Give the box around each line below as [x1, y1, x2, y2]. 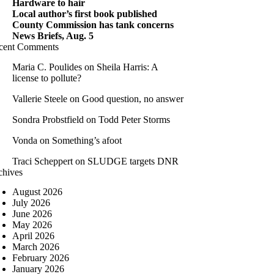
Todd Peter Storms [98, 114, 170, 125]
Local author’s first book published [12, 8, 157, 19]
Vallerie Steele [12, 93, 67, 104]
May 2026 [12, 220, 52, 231]
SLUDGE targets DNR [87, 155, 179, 166]
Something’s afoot [52, 135, 122, 146]
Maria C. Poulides [12, 61, 82, 72]
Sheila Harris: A [97, 61, 158, 72]
